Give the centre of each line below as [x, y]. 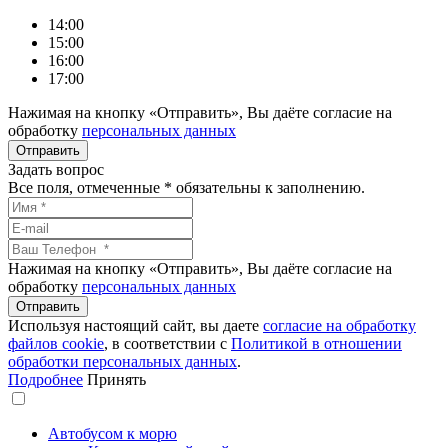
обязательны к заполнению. [268, 187]
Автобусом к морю [112, 433]
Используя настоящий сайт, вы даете [135, 325]
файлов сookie [56, 343]
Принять [116, 379]
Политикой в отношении [316, 343]
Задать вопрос [56, 169]
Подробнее [45, 379]
